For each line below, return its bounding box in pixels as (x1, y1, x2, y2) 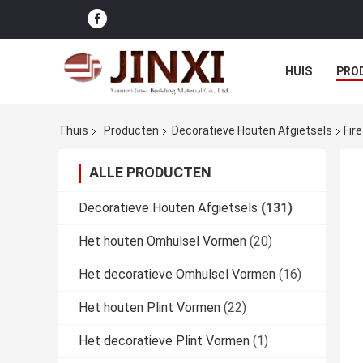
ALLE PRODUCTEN (89, 164, 211, 181)
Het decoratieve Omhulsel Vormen (79, 267, 275, 283)
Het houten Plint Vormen (79, 300, 220, 316)
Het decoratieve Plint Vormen (79, 333, 250, 349)
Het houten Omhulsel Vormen (79, 233, 246, 250)
